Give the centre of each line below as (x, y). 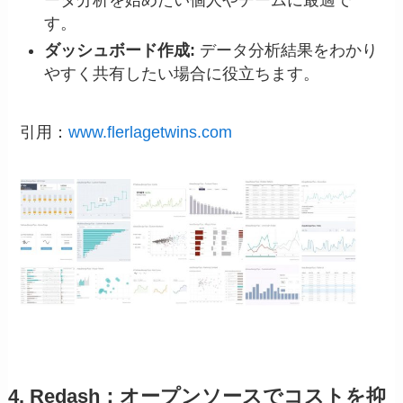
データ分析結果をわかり (287, 51)
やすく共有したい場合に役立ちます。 (182, 74)
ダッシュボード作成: (120, 51)
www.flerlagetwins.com (151, 132)
